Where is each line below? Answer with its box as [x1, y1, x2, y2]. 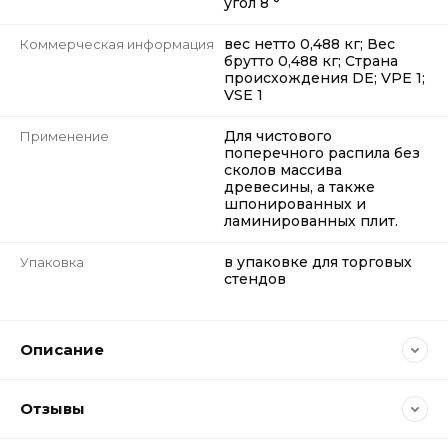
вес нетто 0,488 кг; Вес [224, 35, 395, 53]
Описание [20, 340, 104, 359]
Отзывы [20, 399, 85, 418]
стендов [224, 270, 286, 288]
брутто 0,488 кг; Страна [224, 52, 398, 70]
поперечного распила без [224, 144, 420, 162]
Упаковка [20, 254, 84, 270]
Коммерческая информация [20, 36, 214, 52]
